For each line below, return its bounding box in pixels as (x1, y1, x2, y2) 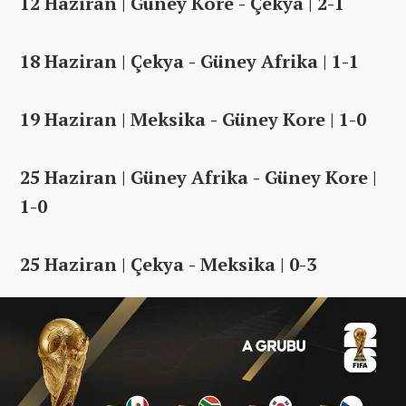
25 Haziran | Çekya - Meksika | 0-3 (20, 251, 316, 276)
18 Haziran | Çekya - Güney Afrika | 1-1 (20, 48, 359, 73)
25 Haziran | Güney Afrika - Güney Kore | (20, 164, 377, 189)
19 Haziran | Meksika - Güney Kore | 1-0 (20, 106, 366, 131)
